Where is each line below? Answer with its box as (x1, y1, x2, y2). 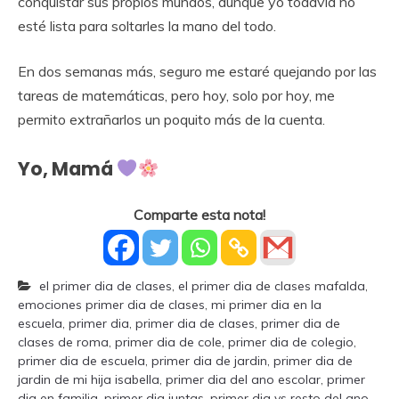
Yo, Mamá (18, 155, 117, 182)
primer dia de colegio (228, 333, 354, 350)
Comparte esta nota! (134, 205, 265, 224)
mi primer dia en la (211, 296, 322, 313)
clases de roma (18, 333, 109, 350)
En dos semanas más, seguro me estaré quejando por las (18, 61, 377, 80)
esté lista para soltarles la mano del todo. (18, 16, 276, 35)
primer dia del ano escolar (166, 370, 321, 387)
